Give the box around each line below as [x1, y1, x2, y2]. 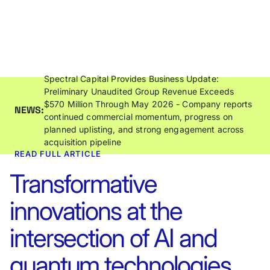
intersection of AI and [10, 222, 217, 253]
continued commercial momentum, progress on [44, 111, 233, 122]
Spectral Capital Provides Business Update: [44, 73, 219, 84]
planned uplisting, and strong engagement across [44, 124, 244, 134]
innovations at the [10, 195, 183, 226]
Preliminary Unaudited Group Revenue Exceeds [44, 86, 234, 96]
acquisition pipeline [44, 136, 121, 147]
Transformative [10, 168, 157, 199]
